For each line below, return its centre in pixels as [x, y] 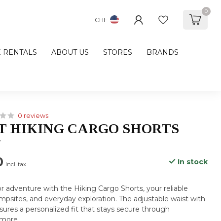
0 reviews [33, 116]
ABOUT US [70, 52]
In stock [191, 162]
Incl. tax [16, 164]
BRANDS [163, 52]
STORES [118, 52]
